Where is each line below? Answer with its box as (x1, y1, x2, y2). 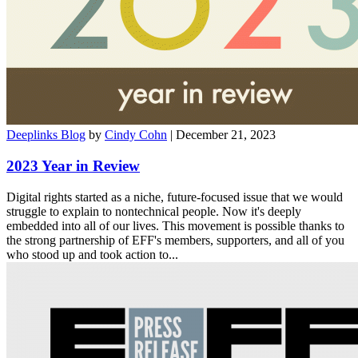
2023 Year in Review (6, 157, 140, 174)
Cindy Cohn (105, 128, 167, 142)
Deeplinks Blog (6, 128, 86, 142)
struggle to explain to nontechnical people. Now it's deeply (6, 204, 301, 218)
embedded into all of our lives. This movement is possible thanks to (6, 218, 344, 233)
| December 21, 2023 (170, 128, 276, 142)
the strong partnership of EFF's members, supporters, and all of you (6, 233, 344, 247)
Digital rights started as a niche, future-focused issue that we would (6, 189, 343, 204)
